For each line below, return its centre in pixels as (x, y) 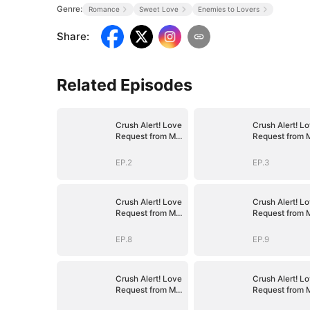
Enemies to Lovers (229, 9)
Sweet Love (158, 9)
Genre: (70, 9)
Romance (104, 9)
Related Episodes (125, 84)
